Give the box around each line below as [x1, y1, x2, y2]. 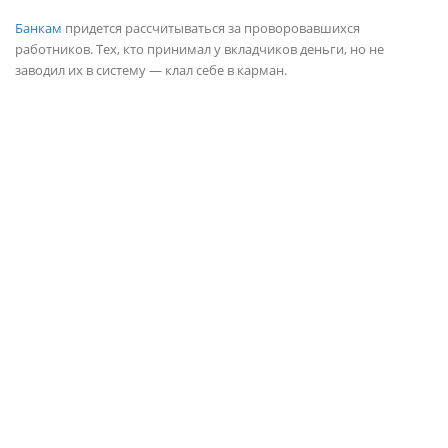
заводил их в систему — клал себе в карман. [15, 60, 287, 79]
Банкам [15, 18, 62, 37]
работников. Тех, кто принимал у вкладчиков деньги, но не [15, 39, 384, 58]
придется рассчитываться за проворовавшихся [62, 18, 360, 37]
